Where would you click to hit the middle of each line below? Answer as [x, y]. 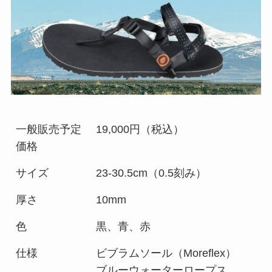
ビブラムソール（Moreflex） [166, 253]
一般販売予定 [49, 130]
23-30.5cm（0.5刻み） [151, 173]
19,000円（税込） [140, 130]
